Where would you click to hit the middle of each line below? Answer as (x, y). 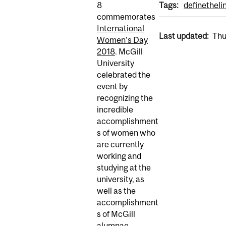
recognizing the (125, 98)
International (121, 28)
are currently (120, 144)
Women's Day (122, 40)
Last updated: (184, 36)
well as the (116, 190)
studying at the (124, 167)
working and (119, 156)
